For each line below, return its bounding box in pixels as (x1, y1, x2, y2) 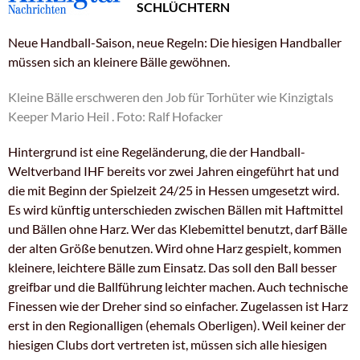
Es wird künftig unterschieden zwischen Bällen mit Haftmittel (8, 201, 343, 217)
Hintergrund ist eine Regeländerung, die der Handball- (8, 143, 305, 159)
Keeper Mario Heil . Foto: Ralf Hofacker (8, 108, 223, 124)
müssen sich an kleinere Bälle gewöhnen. (8, 53, 230, 69)
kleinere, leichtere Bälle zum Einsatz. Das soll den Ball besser (8, 259, 337, 275)
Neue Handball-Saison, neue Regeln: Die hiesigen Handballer (8, 34, 342, 50)
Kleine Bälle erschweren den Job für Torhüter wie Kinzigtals (8, 88, 333, 104)
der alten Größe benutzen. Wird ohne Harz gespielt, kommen (8, 239, 342, 256)
